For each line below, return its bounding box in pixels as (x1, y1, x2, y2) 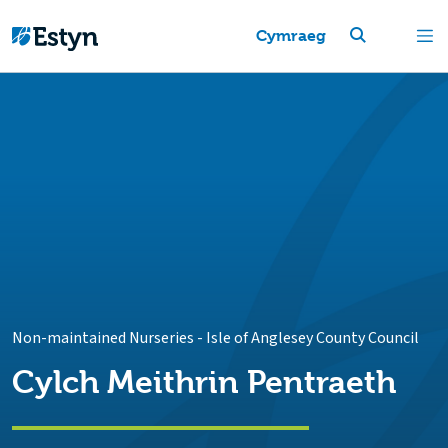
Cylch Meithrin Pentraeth (12, 364, 396, 401)
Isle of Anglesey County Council (206, 327, 419, 349)
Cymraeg (255, 26, 326, 45)
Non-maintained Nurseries (12, 327, 194, 349)
